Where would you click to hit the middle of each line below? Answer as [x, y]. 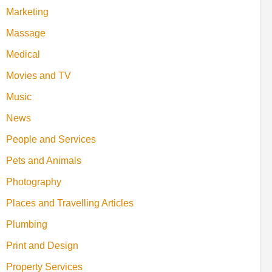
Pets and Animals [44, 160]
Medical [23, 54]
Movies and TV [39, 75]
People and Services [51, 139]
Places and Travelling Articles [70, 203]
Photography [34, 182]
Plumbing [27, 224]
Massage [26, 33]
